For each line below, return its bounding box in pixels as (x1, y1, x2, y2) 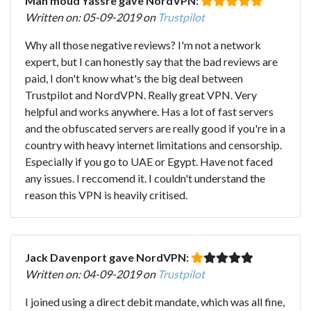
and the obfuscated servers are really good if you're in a (25, 121, 285, 135)
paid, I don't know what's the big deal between (25, 71, 243, 85)
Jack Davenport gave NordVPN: (25, 250, 191, 264)
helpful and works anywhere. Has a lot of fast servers (25, 104, 274, 118)
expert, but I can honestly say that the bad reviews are (25, 54, 278, 68)
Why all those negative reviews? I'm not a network (25, 37, 261, 51)
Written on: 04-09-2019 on (25, 267, 158, 280)
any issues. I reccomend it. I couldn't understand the (25, 171, 265, 185)
